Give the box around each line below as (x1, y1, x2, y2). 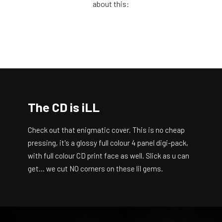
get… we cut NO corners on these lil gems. (28, 164, 163, 173)
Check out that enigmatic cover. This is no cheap (28, 125, 185, 135)
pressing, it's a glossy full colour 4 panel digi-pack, (28, 138, 188, 148)
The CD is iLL (28, 99, 100, 115)
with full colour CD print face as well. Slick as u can (28, 151, 189, 161)
